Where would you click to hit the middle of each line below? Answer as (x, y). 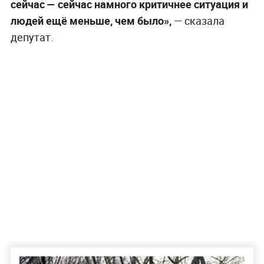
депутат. (32, 37)
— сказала (198, 20)
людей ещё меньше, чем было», (91, 20)
